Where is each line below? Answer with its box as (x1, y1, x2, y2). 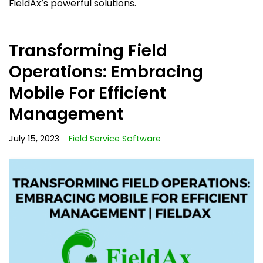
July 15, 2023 (9, 132, 59, 144)
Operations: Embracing (9, 60, 203, 83)
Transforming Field (9, 39, 167, 62)
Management (9, 102, 123, 126)
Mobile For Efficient (9, 81, 166, 104)
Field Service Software (69, 132, 161, 144)
